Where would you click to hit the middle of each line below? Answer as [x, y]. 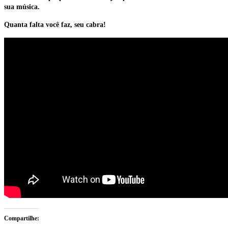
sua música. [22, 7]
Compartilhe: [22, 219]
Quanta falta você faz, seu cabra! [55, 25]
